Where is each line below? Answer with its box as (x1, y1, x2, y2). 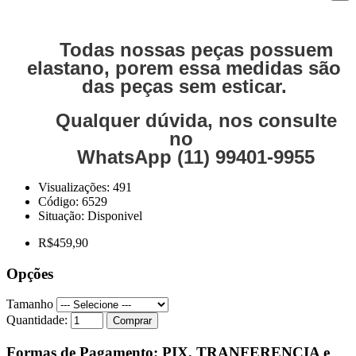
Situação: (38, 208, 87, 222)
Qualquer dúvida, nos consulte (55, 109, 337, 131)
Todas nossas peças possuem (59, 38, 333, 60)
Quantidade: (6, 313, 68, 327)
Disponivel (87, 208, 142, 222)
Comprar (113, 315, 152, 327)
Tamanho (6, 297, 53, 311)
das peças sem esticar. (81, 75, 287, 97)
